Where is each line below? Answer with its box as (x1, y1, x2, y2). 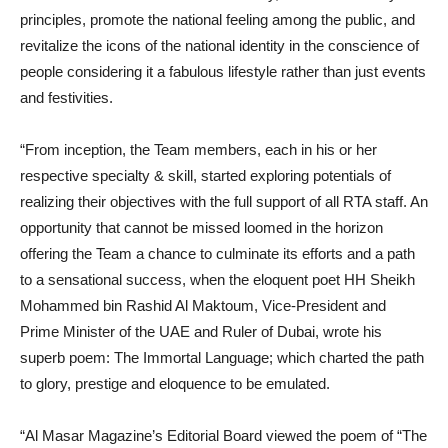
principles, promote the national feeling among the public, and (20, 11, 415, 28)
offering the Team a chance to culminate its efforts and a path (20, 245, 415, 262)
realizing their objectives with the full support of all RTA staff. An (20, 193, 428, 210)
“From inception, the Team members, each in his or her (20, 141, 377, 158)
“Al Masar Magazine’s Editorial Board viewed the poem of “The (20, 427, 427, 444)
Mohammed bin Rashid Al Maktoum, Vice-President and (20, 297, 386, 314)
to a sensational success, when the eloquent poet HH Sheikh (20, 271, 415, 288)
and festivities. (20, 89, 113, 106)
